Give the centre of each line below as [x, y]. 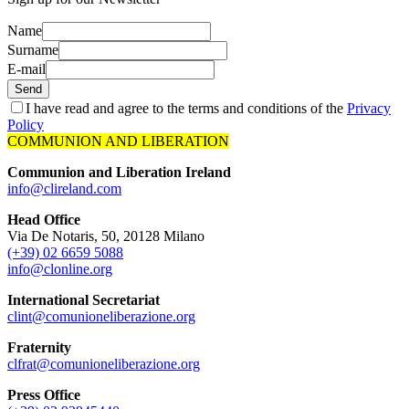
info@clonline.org [60, 269]
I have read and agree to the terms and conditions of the [186, 109]
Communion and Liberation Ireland [119, 173]
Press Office [44, 395]
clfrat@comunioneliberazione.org [104, 364]
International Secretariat [84, 300]
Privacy [369, 109]
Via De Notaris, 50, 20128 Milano [106, 236]
